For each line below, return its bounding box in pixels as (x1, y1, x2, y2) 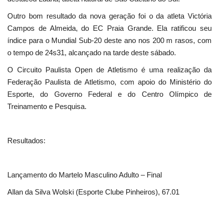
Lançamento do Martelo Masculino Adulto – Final (7, 171, 162, 179)
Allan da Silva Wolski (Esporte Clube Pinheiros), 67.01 (7, 188, 179, 197)
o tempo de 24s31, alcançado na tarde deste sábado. (7, 48, 176, 57)
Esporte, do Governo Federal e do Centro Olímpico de (7, 90, 212, 99)
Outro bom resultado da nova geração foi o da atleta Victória (7, 12, 212, 21)
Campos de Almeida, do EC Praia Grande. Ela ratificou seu (7, 24, 212, 33)
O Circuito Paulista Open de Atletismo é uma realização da (7, 66, 212, 74)
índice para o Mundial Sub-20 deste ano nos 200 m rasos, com (7, 36, 212, 45)
